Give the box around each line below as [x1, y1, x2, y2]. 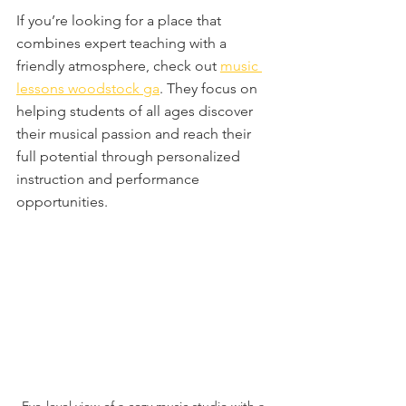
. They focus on [159, 80, 261, 97]
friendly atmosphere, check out [16, 57, 220, 74]
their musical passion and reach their [16, 125, 255, 142]
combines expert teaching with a [16, 34, 230, 52]
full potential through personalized [16, 148, 244, 165]
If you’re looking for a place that [16, 12, 225, 29]
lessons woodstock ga [16, 80, 159, 97]
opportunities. [16, 193, 108, 210]
